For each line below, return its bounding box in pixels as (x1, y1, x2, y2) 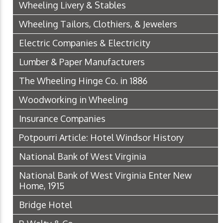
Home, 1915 (19, 180, 65, 192)
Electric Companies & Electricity (19, 37, 150, 49)
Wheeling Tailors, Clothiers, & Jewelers (19, 18, 177, 30)
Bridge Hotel (19, 199, 72, 211)
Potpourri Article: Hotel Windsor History (19, 132, 184, 143)
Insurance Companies (19, 113, 106, 124)
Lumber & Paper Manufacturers (19, 56, 145, 68)
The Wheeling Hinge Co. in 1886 (19, 75, 147, 87)
